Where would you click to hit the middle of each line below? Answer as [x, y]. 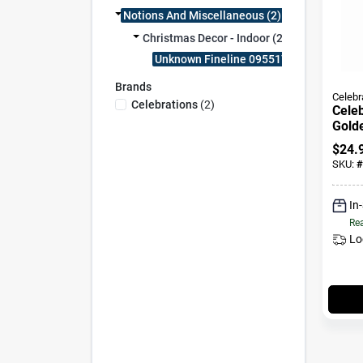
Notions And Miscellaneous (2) [202, 15]
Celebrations [164, 104]
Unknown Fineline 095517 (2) [229, 59]
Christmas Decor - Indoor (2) [214, 38]
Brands [133, 87]
